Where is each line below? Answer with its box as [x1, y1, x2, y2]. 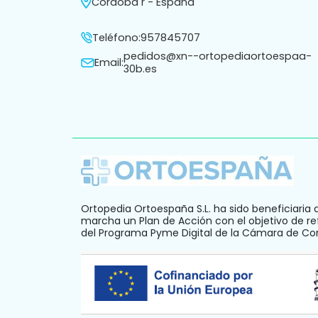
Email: [94, 55, 124, 70]
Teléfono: [92, 31, 141, 45]
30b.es [124, 62, 157, 77]
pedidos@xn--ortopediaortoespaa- [124, 49, 312, 64]
